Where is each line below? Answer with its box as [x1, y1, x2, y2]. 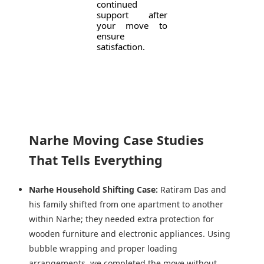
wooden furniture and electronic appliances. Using [28, 228, 230, 239]
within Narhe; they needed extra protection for [28, 213, 214, 225]
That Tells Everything [28, 151, 163, 169]
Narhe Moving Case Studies [28, 131, 204, 148]
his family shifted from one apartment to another [28, 199, 223, 210]
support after [97, 9, 167, 21]
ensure [97, 30, 125, 42]
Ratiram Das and [157, 184, 226, 195]
